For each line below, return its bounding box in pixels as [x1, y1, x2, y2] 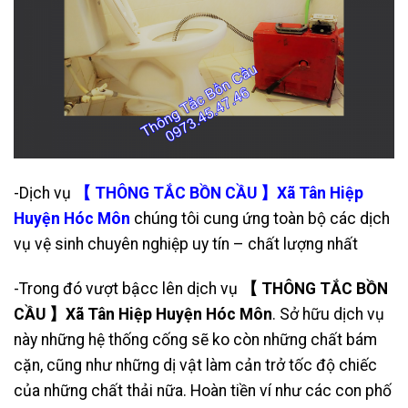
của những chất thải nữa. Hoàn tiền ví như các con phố [14, 381, 392, 400]
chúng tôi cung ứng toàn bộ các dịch [130, 209, 390, 228]
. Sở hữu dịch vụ [272, 304, 384, 323]
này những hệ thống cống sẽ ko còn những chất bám [14, 330, 377, 349]
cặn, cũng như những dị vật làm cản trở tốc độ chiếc [14, 355, 377, 374]
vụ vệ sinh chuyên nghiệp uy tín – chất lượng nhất [14, 234, 358, 253]
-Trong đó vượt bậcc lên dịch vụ [14, 279, 241, 298]
